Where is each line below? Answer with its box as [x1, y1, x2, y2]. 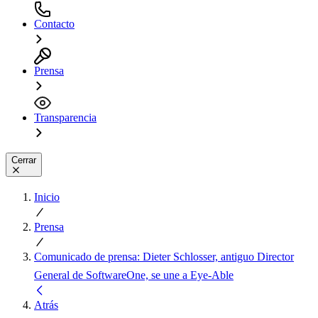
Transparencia [34, 111, 97, 124]
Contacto [34, 17, 75, 30]
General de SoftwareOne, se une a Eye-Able [34, 268, 234, 281]
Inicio [34, 190, 60, 203]
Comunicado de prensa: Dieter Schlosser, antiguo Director [34, 250, 294, 263]
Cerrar [11, 154, 36, 165]
